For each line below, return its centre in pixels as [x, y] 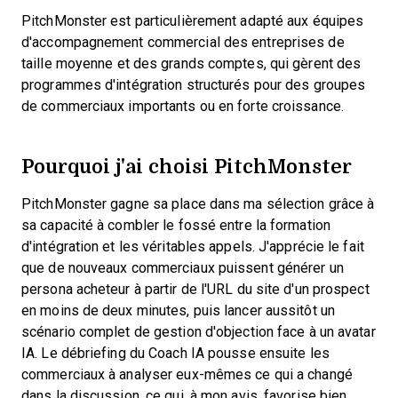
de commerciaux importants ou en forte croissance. [183, 107]
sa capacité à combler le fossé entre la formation [176, 226]
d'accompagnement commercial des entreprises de [183, 43]
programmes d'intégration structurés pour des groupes [194, 85]
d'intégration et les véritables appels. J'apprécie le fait [193, 247]
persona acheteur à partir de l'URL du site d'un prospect [195, 290]
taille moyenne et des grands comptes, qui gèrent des [191, 64]
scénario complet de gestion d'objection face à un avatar [199, 332]
